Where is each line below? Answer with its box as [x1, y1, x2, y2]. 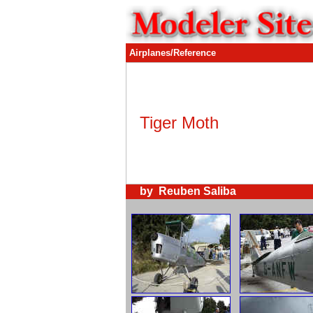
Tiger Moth [140, 113, 219, 132]
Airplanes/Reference [129, 48, 216, 58]
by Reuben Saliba [140, 185, 236, 197]
